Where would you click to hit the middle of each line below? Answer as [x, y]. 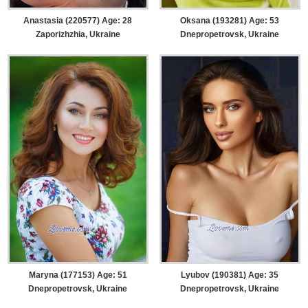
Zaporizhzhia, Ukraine [78, 35]
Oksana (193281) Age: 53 [230, 21]
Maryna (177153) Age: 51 [78, 275]
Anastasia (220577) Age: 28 [78, 21]
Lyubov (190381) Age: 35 [230, 275]
